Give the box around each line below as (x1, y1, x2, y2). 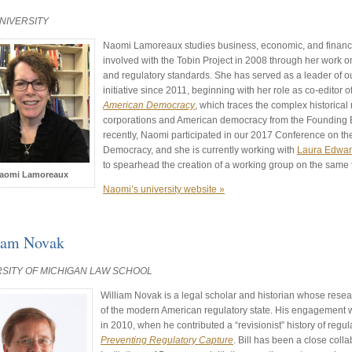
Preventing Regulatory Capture (101, 334, 233, 346)
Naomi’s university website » (103, 184, 225, 196)
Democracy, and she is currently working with (103, 145, 297, 156)
